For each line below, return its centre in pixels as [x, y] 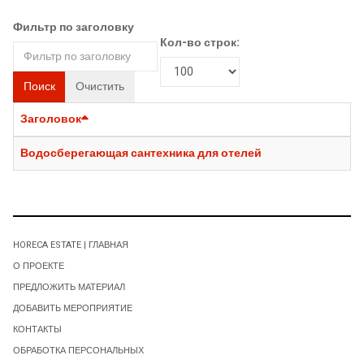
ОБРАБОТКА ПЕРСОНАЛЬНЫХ [78, 350]
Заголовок [51, 119]
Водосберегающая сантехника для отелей [141, 153]
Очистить [100, 86]
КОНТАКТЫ [37, 329]
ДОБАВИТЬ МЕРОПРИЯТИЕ [73, 308]
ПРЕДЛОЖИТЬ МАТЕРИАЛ [69, 287]
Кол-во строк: [200, 42]
